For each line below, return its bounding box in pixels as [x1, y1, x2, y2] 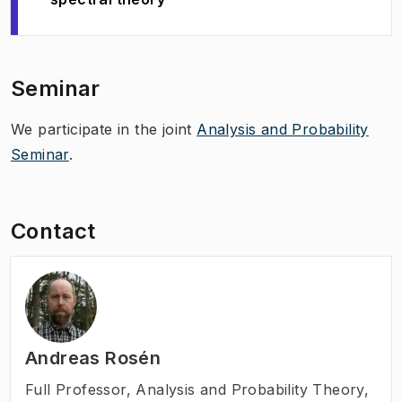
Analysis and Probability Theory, [135, 380, 370, 398]
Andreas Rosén [25, 346, 162, 369]
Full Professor [25, 380, 127, 398]
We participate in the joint [11, 119, 197, 138]
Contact [11, 217, 96, 244]
